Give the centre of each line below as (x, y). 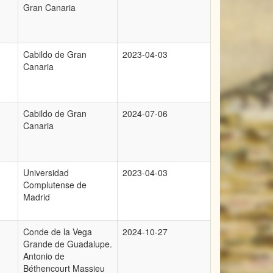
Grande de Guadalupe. (68, 244)
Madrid (37, 197)
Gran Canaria (49, 7)
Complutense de (55, 185)
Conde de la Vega (58, 232)
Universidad (46, 172)
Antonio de (44, 256)
